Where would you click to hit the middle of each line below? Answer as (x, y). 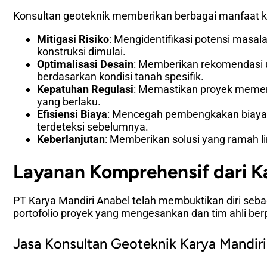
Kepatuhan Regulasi (85, 89)
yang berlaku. (69, 101)
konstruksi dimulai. (81, 51)
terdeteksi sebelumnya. (92, 126)
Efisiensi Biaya (72, 114)
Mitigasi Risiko (73, 39)
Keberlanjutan (71, 139)
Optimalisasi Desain (85, 64)
